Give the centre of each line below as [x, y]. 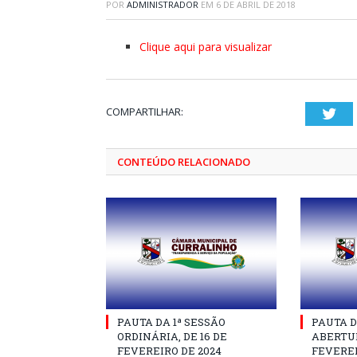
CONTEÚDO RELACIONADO [184, 161]
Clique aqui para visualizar [206, 46]
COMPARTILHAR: [145, 111]
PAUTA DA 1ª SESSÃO [171, 322]
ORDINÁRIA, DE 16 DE [172, 336]
